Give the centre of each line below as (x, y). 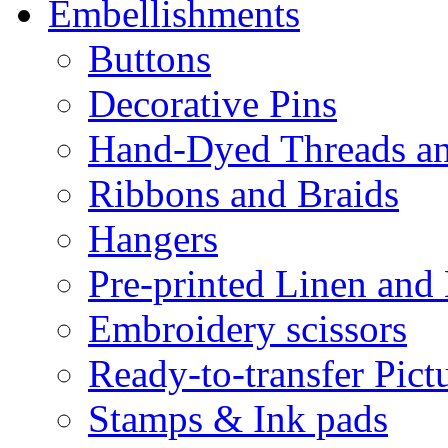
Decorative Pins (212, 104)
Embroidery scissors (247, 329)
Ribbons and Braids (243, 194)
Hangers (153, 239)
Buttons (149, 59)
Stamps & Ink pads (238, 419)
